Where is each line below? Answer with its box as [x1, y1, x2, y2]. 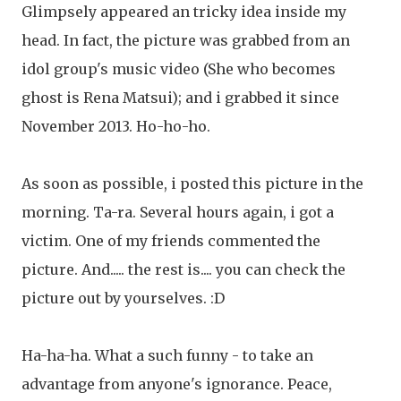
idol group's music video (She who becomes [21, 60, 336, 78]
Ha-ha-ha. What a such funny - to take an [21, 346, 313, 364]
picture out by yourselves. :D [21, 289, 225, 307]
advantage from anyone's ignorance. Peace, [21, 375, 332, 393]
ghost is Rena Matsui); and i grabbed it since [21, 89, 339, 107]
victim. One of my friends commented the [21, 232, 320, 250]
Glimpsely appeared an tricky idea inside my [21, 3, 346, 21]
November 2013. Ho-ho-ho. [21, 117, 210, 135]
